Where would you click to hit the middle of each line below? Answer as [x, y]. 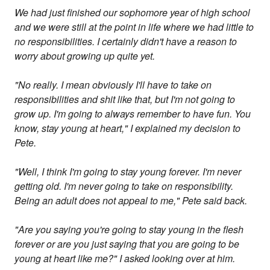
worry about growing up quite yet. [85, 56]
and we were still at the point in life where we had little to [134, 27]
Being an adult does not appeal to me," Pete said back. [131, 201]
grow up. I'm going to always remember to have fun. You [133, 114]
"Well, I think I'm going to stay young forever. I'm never [128, 172]
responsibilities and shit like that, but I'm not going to [125, 99]
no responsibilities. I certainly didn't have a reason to [126, 42]
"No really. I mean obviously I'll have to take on [113, 85]
